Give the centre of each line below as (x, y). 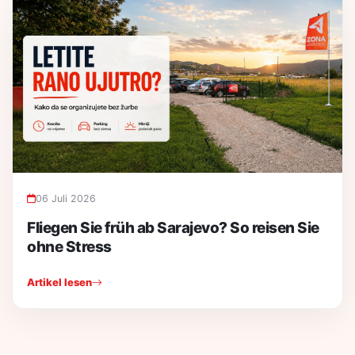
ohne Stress (69, 247)
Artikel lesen (59, 282)
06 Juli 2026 (66, 199)
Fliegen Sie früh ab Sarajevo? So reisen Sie (173, 228)
